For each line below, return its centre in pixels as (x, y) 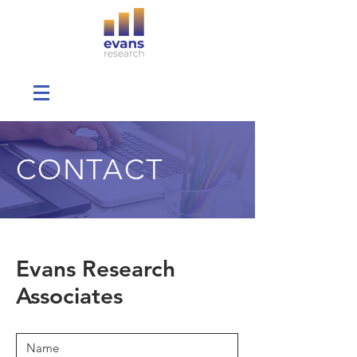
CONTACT (90, 169)
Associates (69, 296)
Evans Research (96, 269)
